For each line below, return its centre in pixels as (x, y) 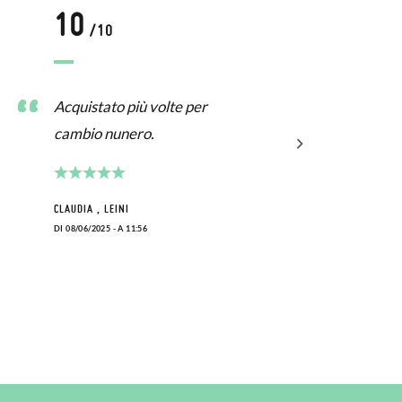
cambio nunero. (104, 133)
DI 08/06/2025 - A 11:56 (101, 228)
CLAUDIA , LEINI (92, 208)
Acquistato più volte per (131, 106)
